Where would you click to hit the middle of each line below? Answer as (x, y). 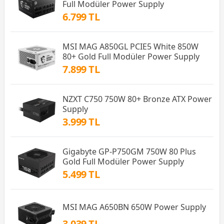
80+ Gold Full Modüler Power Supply (131, 56)
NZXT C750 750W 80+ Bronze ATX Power (137, 99)
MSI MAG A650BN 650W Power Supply (134, 207)
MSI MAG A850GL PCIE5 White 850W (130, 46)
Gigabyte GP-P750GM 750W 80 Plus (129, 151)
